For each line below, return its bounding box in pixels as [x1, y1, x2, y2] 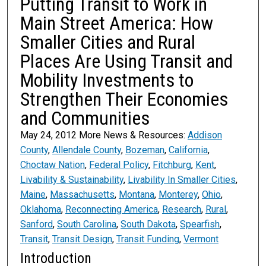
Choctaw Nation [20, 159, 85, 171]
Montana [118, 189, 154, 201]
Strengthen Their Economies [20, 88, 228, 111]
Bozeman [125, 144, 164, 156]
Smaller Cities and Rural [20, 31, 195, 54]
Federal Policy [88, 159, 148, 171]
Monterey [158, 189, 198, 201]
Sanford [20, 218, 53, 230]
